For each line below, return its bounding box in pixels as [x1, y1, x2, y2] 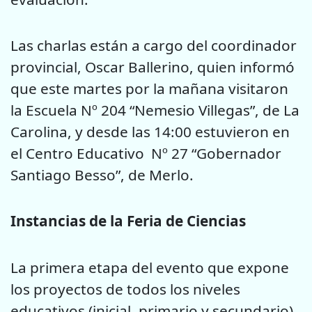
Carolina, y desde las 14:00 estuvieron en [10, 121, 290, 141]
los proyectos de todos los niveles [10, 279, 240, 299]
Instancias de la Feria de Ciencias [10, 211, 246, 231]
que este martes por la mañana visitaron [10, 78, 288, 98]
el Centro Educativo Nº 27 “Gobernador [10, 143, 281, 163]
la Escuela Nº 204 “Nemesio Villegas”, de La [10, 100, 299, 120]
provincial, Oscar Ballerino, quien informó [10, 56, 295, 77]
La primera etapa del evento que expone [10, 257, 289, 277]
